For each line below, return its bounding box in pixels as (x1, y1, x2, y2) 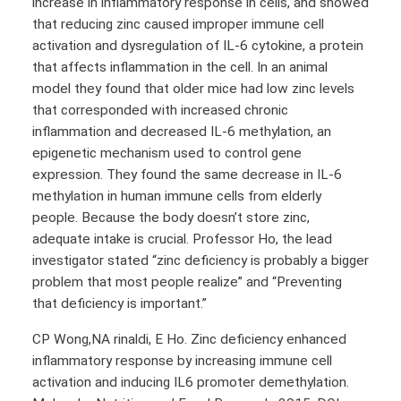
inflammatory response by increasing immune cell (32, 352, 332, 369)
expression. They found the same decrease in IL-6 (32, 166, 342, 183)
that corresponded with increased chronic (32, 102, 288, 119)
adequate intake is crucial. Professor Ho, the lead (32, 231, 332, 248)
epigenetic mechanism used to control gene (32, 145, 302, 162)
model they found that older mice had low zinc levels (32, 81, 354, 98)
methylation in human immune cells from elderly (32, 188, 321, 205)
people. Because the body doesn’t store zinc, (32, 209, 310, 226)
